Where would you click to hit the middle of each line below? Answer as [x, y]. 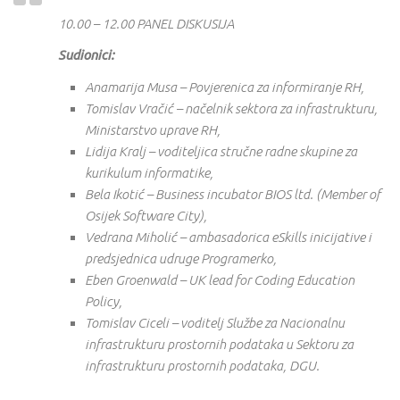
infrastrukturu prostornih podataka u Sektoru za [219, 344]
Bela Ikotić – [120, 194]
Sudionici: [86, 55]
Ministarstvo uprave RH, [153, 129]
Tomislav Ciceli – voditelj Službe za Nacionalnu [215, 322]
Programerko [237, 258]
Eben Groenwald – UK [146, 279]
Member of [350, 194]
